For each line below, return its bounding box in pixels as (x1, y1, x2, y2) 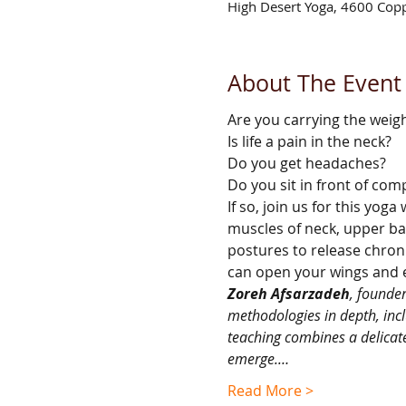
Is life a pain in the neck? (227, 131, 391, 151)
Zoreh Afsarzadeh (227, 284, 350, 304)
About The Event (227, 67, 401, 98)
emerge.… (227, 349, 289, 369)
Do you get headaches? (227, 153, 386, 173)
